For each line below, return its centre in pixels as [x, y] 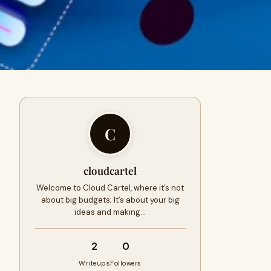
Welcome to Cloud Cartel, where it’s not [110, 188]
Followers [126, 263]
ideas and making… [110, 212]
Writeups [95, 263]
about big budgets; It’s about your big [110, 200]
